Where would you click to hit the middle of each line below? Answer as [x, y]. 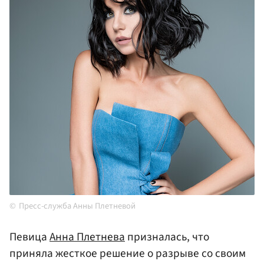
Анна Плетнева [87, 237]
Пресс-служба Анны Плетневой [77, 206]
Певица [29, 237]
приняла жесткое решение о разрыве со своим [128, 254]
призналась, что [167, 237]
